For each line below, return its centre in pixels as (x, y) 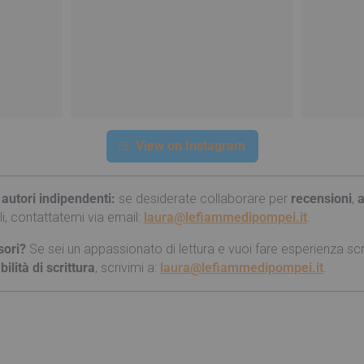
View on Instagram (190, 146)
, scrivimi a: (128, 268)
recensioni (321, 199)
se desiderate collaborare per (203, 199)
